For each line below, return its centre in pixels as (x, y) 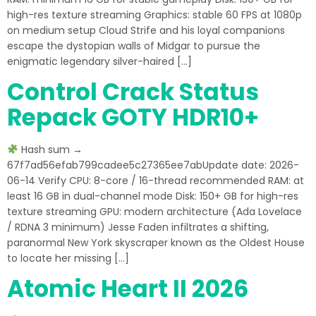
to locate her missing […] (68, 258)
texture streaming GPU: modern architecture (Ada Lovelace (154, 212)
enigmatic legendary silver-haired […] (99, 61)
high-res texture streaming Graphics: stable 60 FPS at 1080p (154, 15)
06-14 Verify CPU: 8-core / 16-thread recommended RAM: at (156, 181)
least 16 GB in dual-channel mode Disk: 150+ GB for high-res (153, 196)
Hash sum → (50, 150)
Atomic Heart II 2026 (128, 289)
